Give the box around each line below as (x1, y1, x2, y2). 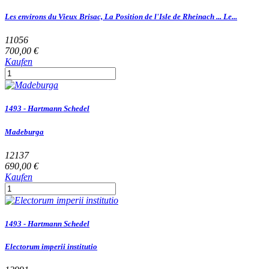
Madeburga (5, 127, 44, 136)
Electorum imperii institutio (5, 242, 97, 252)
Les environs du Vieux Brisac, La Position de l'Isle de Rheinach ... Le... (5, 12, 237, 22)
